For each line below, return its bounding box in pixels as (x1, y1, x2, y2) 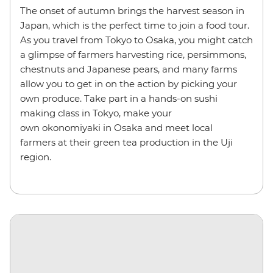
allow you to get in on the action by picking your (20, 78, 237, 90)
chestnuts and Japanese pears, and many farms (20, 63, 237, 76)
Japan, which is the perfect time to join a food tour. (20, 19, 249, 32)
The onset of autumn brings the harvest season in (20, 5, 244, 17)
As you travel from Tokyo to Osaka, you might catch (20, 34, 253, 46)
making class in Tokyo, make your (20, 107, 172, 119)
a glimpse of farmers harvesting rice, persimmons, (20, 49, 246, 61)
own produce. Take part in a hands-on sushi (20, 93, 218, 105)
